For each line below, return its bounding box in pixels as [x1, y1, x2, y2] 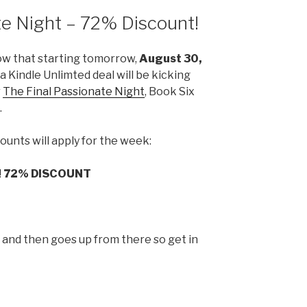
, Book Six [145, 85, 195, 99]
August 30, [139, 52, 202, 66]
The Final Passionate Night [3, 85, 145, 99]
